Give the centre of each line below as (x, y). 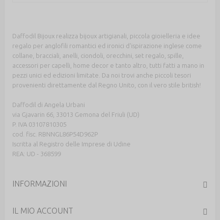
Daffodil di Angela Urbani (49, 104)
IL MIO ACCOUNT (43, 210)
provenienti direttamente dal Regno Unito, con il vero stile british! (107, 85)
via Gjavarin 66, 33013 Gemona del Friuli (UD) (76, 114)
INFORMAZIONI (40, 183)
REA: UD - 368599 (37, 153)
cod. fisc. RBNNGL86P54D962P (55, 134)
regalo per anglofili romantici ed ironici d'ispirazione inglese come (107, 45)
